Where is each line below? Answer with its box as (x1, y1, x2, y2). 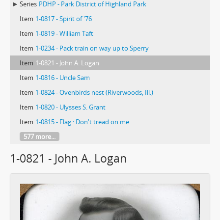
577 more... (24, 132, 55, 141)
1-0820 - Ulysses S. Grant (35, 103, 106, 112)
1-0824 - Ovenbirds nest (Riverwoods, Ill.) (35, 88, 153, 97)
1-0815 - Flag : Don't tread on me (35, 117, 129, 127)
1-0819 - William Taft (35, 29, 93, 38)
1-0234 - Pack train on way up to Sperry (35, 44, 149, 53)
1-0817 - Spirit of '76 (35, 14, 92, 24)
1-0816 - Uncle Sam (35, 73, 90, 82)
